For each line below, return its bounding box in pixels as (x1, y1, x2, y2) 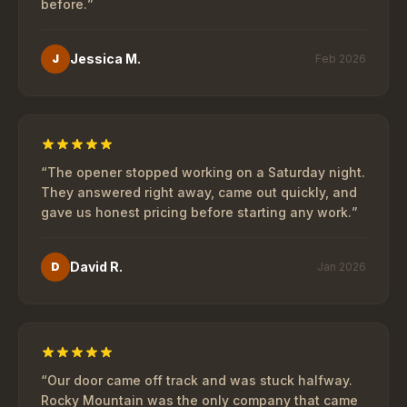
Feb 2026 (315, 52, 366, 65)
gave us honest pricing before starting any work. (41, 204, 352, 220)
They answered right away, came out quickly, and (41, 184, 357, 200)
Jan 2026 (317, 260, 366, 273)
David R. (70, 259, 123, 274)
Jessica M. (70, 51, 141, 66)
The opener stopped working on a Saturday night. (47, 164, 365, 180)
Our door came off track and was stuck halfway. (47, 372, 352, 388)
